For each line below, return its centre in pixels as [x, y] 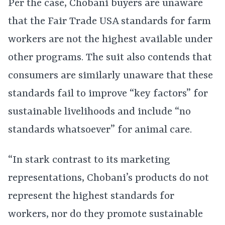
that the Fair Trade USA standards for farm [109, 22]
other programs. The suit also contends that [110, 58]
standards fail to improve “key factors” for [108, 94]
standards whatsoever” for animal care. [100, 130]
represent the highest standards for [91, 197]
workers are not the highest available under [110, 40]
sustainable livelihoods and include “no [99, 112]
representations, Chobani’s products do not [108, 179]
